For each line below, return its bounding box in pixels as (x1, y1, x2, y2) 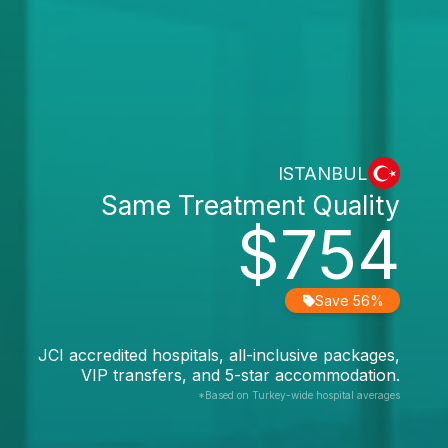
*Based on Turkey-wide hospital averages (198, 389, 400, 401)
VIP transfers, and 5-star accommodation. (81, 365, 400, 385)
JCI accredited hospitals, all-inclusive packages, (38, 345, 400, 365)
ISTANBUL (278, 162, 368, 184)
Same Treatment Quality (101, 189, 400, 221)
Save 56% (315, 292, 384, 309)
